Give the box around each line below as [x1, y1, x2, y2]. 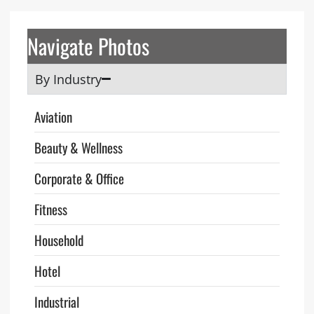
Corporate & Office [34, 168, 124, 188]
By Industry [34, 70, 102, 88]
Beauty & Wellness [34, 137, 123, 157]
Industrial [34, 291, 79, 311]
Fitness [34, 198, 67, 219]
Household [34, 229, 83, 250]
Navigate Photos [27, 29, 149, 62]
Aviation [34, 106, 72, 126]
